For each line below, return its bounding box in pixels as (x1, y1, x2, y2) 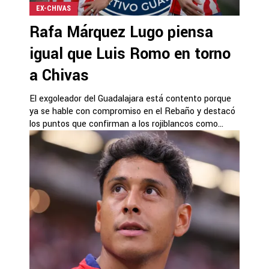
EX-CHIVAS (36, 4, 71, 13)
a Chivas (29, 64, 89, 86)
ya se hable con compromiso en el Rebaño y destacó (29, 104, 235, 118)
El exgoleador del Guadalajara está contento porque (29, 92, 231, 105)
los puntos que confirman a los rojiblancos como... (29, 117, 223, 130)
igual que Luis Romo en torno (29, 43, 231, 65)
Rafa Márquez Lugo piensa (29, 21, 213, 43)
